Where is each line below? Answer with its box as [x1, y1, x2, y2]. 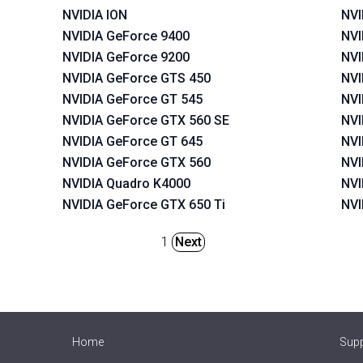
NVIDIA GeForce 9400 [62, 28, 190, 44]
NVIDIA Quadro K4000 [62, 176, 191, 191]
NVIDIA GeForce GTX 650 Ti [62, 197, 226, 212]
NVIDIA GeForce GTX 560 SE [62, 113, 230, 128]
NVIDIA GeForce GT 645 [62, 134, 203, 149]
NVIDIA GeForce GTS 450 [62, 70, 211, 86]
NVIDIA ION [62, 7, 128, 23]
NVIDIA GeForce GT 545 [62, 92, 203, 107]
